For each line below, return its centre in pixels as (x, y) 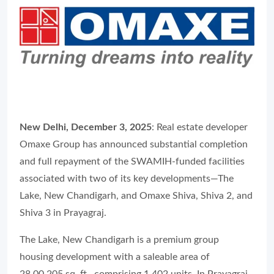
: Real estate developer (200, 127)
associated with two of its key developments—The (127, 178)
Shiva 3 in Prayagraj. (63, 213)
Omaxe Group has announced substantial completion (134, 144)
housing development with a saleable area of (115, 257)
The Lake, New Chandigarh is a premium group (119, 239)
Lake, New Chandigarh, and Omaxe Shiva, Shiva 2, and (136, 195)
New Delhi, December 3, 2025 (86, 127)
